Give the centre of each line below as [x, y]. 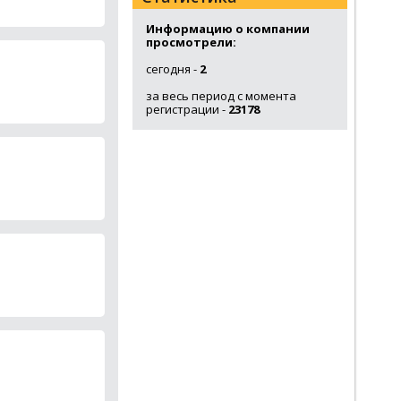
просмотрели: [191, 42]
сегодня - [173, 69]
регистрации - [187, 109]
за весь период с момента [221, 96]
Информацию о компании [228, 29]
